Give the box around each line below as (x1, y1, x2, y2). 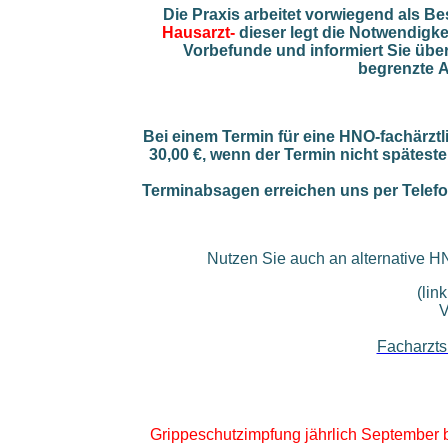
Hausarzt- (161, 24, 235, 42)
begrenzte (358, 60, 434, 78)
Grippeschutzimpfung (150, 426, 305, 444)
